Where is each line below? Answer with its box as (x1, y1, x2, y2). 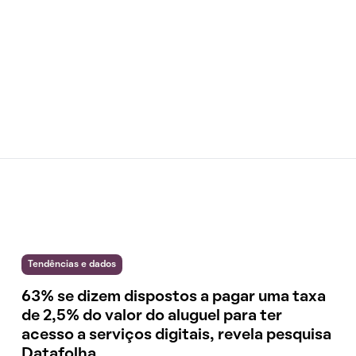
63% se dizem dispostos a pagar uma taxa (21, 290, 327, 304)
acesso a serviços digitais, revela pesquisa (21, 328, 332, 342)
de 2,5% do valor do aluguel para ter (21, 309, 283, 323)
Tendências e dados (28, 261, 117, 269)
